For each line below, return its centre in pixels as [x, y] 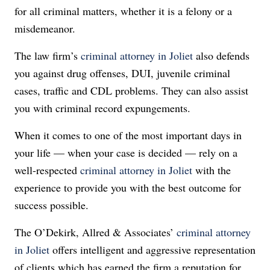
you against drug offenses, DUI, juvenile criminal [122, 73]
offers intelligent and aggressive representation [152, 250]
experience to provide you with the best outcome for [128, 187]
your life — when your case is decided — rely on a [126, 152]
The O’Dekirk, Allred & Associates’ [96, 232]
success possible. [52, 205]
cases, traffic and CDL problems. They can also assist [131, 90]
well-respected [47, 170]
